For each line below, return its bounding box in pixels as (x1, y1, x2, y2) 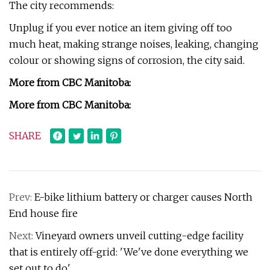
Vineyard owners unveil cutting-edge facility (36, 230, 243, 242)
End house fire (9, 207, 78, 219)
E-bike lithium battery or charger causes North (34, 191, 253, 203)
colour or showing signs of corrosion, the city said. (9, 54, 245, 66)
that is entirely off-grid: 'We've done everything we (9, 246, 248, 258)
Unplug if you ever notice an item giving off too (9, 22, 232, 34)
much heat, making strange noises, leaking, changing (9, 38, 259, 50)
